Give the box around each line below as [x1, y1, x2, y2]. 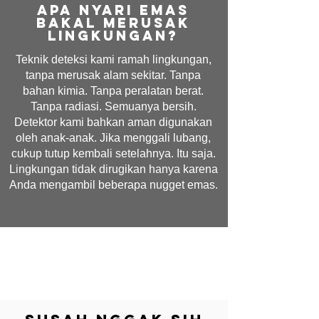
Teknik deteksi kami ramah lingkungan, [15, 53, 211, 66]
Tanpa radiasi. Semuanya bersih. [30, 100, 197, 113]
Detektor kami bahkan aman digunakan [14, 116, 212, 128]
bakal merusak [36, 14, 190, 31]
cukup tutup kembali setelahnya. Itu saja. [11, 147, 216, 159]
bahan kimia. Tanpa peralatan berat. [23, 85, 204, 97]
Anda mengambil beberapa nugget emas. [9, 179, 218, 191]
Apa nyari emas [37, 1, 189, 19]
